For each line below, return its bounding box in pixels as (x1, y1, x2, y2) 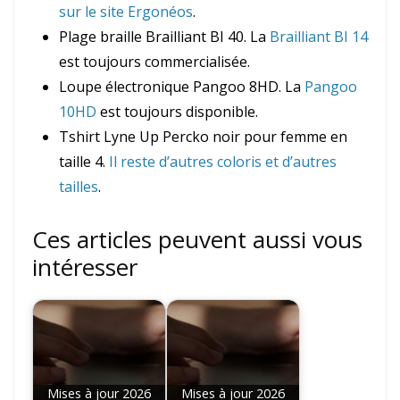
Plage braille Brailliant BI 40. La (59, 27, 270, 47)
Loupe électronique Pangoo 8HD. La (59, 77, 304, 97)
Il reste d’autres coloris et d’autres (109, 152, 337, 172)
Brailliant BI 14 (270, 27, 368, 47)
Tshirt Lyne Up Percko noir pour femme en (59, 127, 347, 147)
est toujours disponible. (96, 102, 258, 122)
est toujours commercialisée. (59, 52, 250, 72)
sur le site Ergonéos (59, 2, 193, 22)
